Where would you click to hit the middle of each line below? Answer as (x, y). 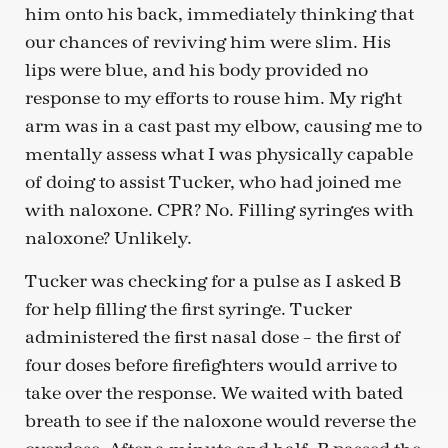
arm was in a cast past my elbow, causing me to (223, 127)
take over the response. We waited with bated (214, 393)
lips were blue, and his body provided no (196, 71)
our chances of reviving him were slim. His (208, 43)
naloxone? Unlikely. (108, 239)
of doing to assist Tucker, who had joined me (213, 183)
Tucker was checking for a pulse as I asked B (213, 281)
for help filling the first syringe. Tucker (188, 309)
